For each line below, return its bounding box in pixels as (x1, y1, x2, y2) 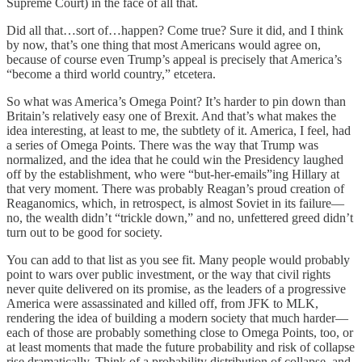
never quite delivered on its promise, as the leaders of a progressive (6, 282, 346, 297)
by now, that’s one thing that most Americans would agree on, (6, 38, 321, 53)
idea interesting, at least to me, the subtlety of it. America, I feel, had (6, 124, 351, 138)
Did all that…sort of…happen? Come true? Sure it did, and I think (6, 23, 343, 38)
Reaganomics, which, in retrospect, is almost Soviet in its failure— (6, 196, 344, 211)
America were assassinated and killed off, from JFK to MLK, (6, 297, 318, 311)
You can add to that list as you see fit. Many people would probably (6, 253, 350, 267)
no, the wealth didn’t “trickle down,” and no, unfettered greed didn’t (6, 211, 353, 225)
